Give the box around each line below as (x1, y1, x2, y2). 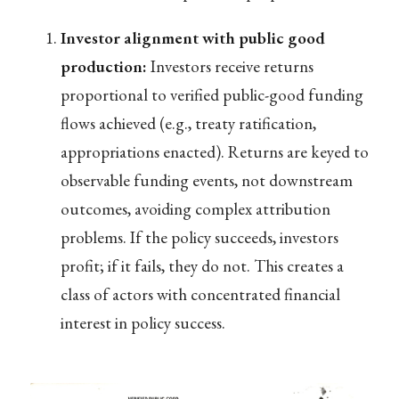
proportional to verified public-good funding (60, 84, 363, 107)
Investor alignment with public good (60, 27, 325, 50)
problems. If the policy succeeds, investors (60, 226, 338, 249)
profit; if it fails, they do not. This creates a (60, 255, 344, 278)
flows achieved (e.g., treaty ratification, (60, 112, 316, 135)
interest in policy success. (60, 312, 225, 335)
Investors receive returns (146, 55, 313, 78)
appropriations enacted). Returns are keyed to (60, 141, 369, 164)
